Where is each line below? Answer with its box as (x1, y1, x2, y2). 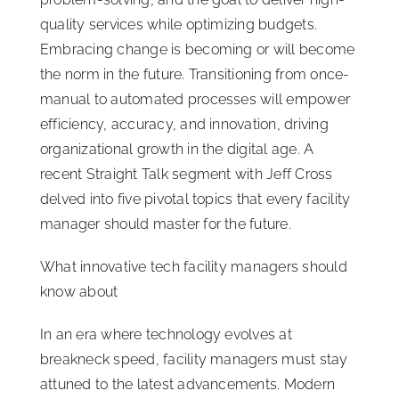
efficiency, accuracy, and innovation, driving (40, 116, 329, 134)
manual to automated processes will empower (40, 91, 351, 109)
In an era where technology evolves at (40, 326, 292, 344)
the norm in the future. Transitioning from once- (40, 66, 350, 84)
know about (40, 283, 118, 301)
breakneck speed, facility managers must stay (40, 351, 348, 369)
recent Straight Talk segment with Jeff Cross (40, 166, 333, 183)
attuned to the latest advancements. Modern (40, 376, 336, 394)
